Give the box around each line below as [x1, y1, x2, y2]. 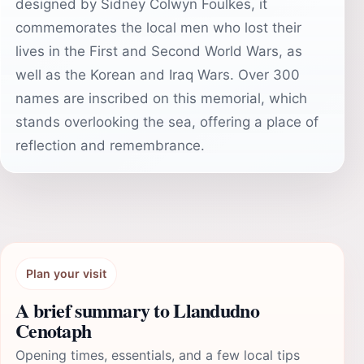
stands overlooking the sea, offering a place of [15, 114, 318, 130]
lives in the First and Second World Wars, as [15, 43, 302, 59]
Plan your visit [26, 266, 106, 280]
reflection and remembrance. [15, 137, 205, 154]
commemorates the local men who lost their [15, 19, 301, 36]
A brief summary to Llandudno [15, 296, 259, 324]
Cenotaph [15, 316, 92, 344]
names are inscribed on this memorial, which [15, 90, 307, 106]
